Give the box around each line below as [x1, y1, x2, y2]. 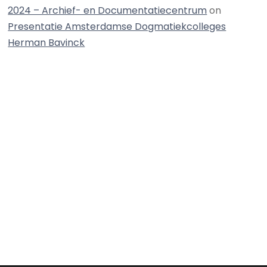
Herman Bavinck [8, 36, 85, 50]
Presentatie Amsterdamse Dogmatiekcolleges [8, 20, 226, 34]
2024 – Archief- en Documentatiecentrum [8, 4, 207, 18]
